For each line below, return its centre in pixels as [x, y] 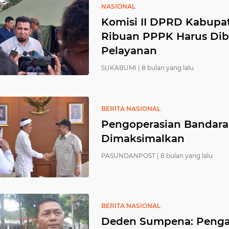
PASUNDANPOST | [130, 156]
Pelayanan [129, 51]
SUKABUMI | [121, 68]
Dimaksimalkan [143, 139]
